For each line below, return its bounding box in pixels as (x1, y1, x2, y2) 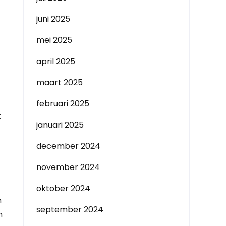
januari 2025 (36, 119, 84, 131)
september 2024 (36, 204, 103, 215)
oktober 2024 (36, 183, 90, 194)
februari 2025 (36, 98, 89, 109)
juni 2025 (36, 13, 70, 25)
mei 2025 (36, 34, 72, 46)
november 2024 (36, 161, 100, 173)
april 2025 (36, 55, 75, 67)
